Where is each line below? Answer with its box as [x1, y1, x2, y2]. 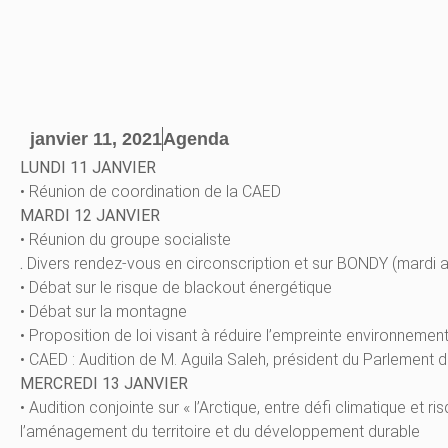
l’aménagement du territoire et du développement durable [20, 422, 420, 442]
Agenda [163, 129, 229, 150]
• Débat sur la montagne [20, 302, 187, 322]
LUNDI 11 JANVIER [20, 158, 156, 178]
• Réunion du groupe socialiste [20, 230, 231, 250]
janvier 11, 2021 [30, 128, 162, 149]
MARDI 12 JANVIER [20, 206, 160, 226]
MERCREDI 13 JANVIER [20, 374, 188, 394]
